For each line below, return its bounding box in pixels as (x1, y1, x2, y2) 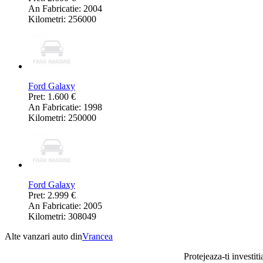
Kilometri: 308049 (28, 211, 96, 221)
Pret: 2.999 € (28, 190, 76, 200)
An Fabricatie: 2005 (28, 200, 102, 211)
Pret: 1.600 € (28, 91, 76, 102)
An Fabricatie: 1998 (28, 102, 102, 112)
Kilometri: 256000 (28, 14, 96, 24)
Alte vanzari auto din (5, 231, 82, 241)
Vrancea (82, 231, 113, 241)
